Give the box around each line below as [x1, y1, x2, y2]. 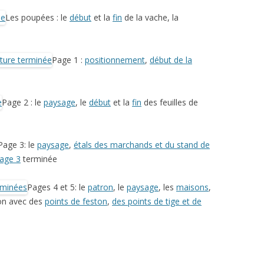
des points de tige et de [112, 196, 202, 207]
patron [88, 181, 113, 193]
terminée [21, 153, 57, 164]
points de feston [45, 196, 107, 207]
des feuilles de [141, 97, 198, 108]
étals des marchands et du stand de [74, 139, 210, 150]
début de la [150, 54, 192, 65]
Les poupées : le [5, 12, 70, 23]
